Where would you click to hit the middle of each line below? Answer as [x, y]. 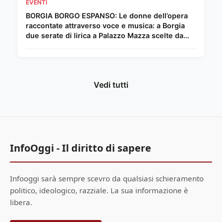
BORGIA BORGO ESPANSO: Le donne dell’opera [107, 16]
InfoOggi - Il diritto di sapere [81, 148]
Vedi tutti [111, 85]
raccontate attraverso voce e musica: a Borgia [105, 26]
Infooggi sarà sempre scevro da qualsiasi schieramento [107, 179]
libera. [21, 202]
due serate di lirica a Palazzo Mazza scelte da [105, 36]
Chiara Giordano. [55, 46]
